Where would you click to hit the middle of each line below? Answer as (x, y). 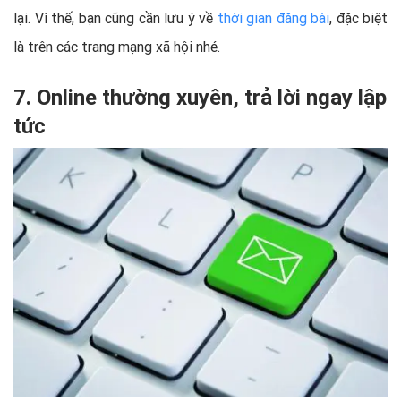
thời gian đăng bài (273, 18)
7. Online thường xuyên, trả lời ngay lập (200, 98)
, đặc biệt (358, 18)
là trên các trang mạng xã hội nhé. (117, 47)
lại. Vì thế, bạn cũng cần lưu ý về (115, 18)
